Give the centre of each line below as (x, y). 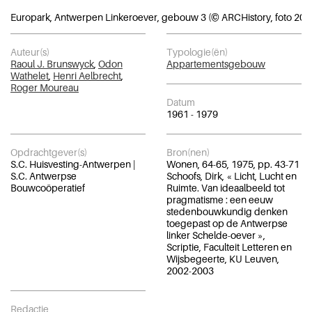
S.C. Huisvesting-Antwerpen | (73, 164)
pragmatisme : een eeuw (220, 199)
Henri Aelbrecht (87, 75)
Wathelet (30, 75)
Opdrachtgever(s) (49, 152)
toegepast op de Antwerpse (227, 223)
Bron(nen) (188, 152)
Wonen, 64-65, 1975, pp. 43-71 (233, 164)
